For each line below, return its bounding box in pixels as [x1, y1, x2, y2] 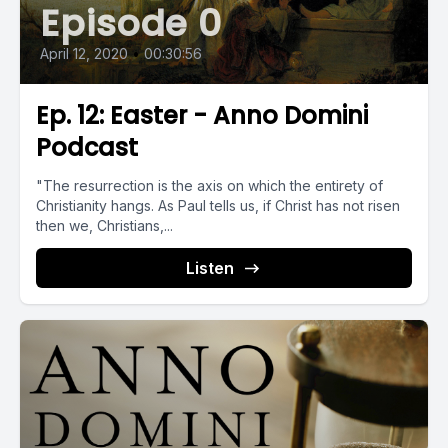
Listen [186, 257, 234, 278]
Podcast [36, 130, 138, 164]
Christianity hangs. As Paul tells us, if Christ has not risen [36, 196, 400, 214]
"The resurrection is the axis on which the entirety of [36, 176, 383, 194]
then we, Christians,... [36, 216, 173, 234]
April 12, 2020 [40, 44, 128, 62]
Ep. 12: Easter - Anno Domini [36, 98, 368, 132]
